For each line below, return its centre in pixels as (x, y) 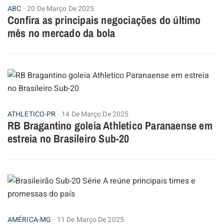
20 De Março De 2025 (61, 8)
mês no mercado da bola (61, 33)
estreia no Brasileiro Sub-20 (68, 138)
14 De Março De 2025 (95, 114)
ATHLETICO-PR (32, 114)
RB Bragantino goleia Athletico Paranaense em (110, 125)
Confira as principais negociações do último (104, 20)
